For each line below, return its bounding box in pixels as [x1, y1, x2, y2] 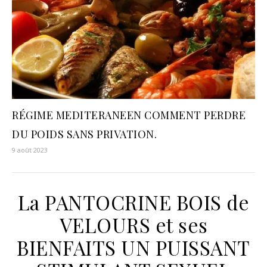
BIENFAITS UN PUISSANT [17, 234, 250, 261]
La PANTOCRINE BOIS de [17, 189, 250, 216]
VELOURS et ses [59, 212, 208, 238]
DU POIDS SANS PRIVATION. [12, 127, 157, 142]
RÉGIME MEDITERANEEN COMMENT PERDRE [12, 108, 246, 123]
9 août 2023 [12, 145, 48, 155]
